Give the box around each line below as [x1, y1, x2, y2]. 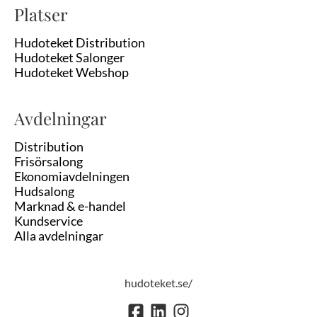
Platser [14, 3, 68, 25]
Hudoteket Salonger [14, 50, 125, 65]
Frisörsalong [14, 154, 83, 169]
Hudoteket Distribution [14, 35, 145, 50]
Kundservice [14, 213, 83, 229]
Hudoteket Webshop [14, 64, 129, 80]
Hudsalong [14, 183, 74, 199]
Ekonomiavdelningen [14, 168, 129, 184]
